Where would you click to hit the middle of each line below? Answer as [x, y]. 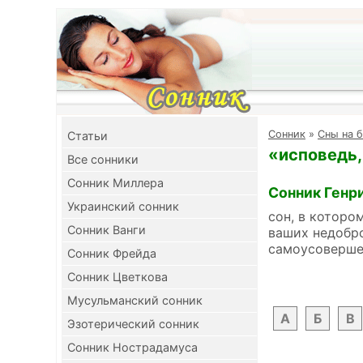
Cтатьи [88, 136]
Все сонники [103, 159]
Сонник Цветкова [117, 277]
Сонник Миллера [115, 183]
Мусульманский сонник [135, 300]
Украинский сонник [123, 206]
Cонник [287, 134]
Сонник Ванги [107, 230]
